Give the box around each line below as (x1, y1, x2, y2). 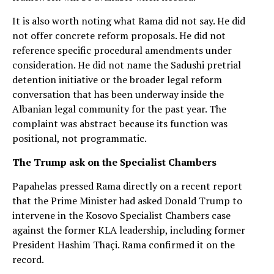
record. (12, 252, 44, 266)
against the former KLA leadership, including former (12, 223, 245, 237)
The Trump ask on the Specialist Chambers (12, 155, 217, 169)
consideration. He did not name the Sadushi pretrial (12, 57, 241, 72)
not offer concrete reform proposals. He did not (12, 28, 226, 42)
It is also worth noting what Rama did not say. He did (12, 13, 245, 28)
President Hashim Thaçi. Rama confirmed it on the (12, 237, 235, 251)
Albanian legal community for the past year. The (12, 102, 226, 116)
